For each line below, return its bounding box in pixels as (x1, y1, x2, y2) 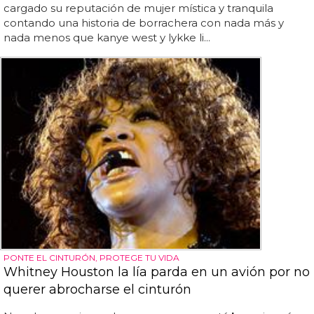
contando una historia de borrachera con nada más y (4, 15, 284, 29)
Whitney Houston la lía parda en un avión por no (4, 264, 310, 280)
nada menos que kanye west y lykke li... (4, 30, 210, 44)
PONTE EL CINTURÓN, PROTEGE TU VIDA (4, 252, 179, 263)
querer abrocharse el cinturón (4, 281, 191, 297)
